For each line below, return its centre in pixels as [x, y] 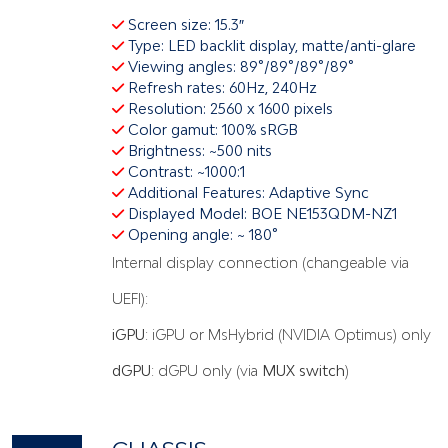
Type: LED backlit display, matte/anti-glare [270, 45]
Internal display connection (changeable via [260, 262]
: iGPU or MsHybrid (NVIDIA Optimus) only [288, 334]
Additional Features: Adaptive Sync [246, 192]
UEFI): [130, 298]
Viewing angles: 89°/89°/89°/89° [239, 66]
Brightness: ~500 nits [198, 150]
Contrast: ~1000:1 [184, 171]
